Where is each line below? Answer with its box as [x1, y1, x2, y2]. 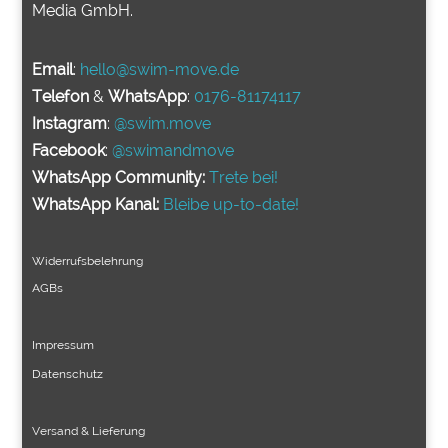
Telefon [32, 87, 90, 107]
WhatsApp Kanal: [32, 195, 160, 215]
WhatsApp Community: [32, 168, 206, 188]
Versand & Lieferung [32, 424, 146, 439]
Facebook [32, 141, 106, 161]
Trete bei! [209, 168, 279, 188]
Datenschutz [32, 367, 104, 382]
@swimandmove [112, 141, 235, 161]
